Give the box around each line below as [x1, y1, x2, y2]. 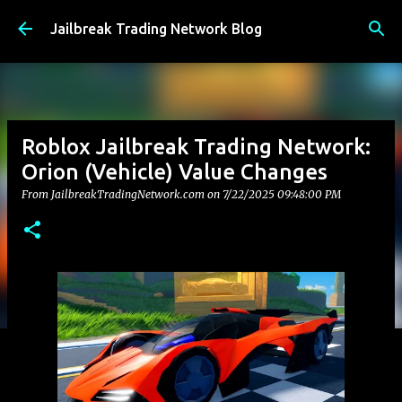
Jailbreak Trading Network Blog [50, 21, 262, 37]
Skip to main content [134, 14, 268, 31]
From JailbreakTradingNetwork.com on [22, 188, 223, 201]
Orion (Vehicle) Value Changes [22, 160, 328, 184]
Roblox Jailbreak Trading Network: [22, 135, 371, 159]
